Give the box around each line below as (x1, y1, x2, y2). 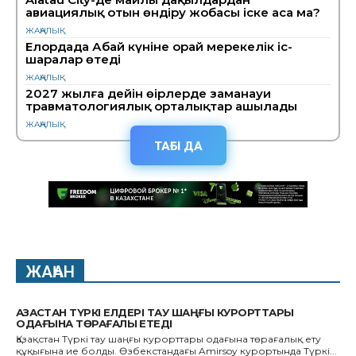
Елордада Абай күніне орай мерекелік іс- (25, 39, 292, 55)
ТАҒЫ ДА (153, 139, 203, 154)
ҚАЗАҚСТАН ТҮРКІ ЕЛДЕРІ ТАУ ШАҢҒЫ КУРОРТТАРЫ (16, 306, 294, 319)
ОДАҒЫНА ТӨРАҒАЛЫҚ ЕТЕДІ (16, 317, 172, 331)
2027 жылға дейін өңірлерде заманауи (25, 86, 271, 102)
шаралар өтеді (25, 52, 121, 68)
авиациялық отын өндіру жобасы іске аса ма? (25, 5, 320, 21)
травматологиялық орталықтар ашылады (25, 99, 297, 114)
